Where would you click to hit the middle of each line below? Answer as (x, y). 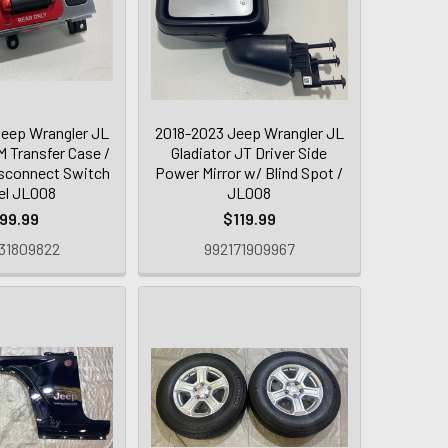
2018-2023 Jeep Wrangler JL (249, 132)
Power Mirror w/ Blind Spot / (249, 172)
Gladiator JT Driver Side (249, 152)
